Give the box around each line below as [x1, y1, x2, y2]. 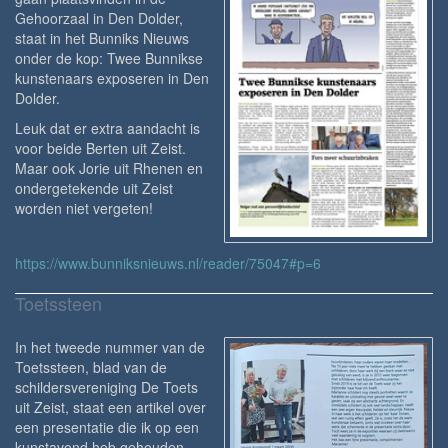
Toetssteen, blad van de [15, 356, 167, 377]
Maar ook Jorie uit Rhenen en [15, 157, 203, 178]
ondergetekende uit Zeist [15, 177, 173, 198]
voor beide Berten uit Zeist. [15, 137, 186, 158]
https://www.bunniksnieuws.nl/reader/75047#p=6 [15, 252, 321, 273]
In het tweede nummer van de [15, 336, 205, 357]
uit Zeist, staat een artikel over [15, 396, 206, 417]
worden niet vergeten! [15, 197, 153, 218]
